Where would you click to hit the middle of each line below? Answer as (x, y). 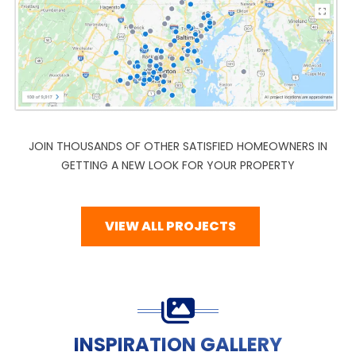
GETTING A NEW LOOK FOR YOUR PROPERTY (178, 166)
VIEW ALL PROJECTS (170, 226)
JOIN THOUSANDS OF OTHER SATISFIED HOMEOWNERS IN (178, 147)
